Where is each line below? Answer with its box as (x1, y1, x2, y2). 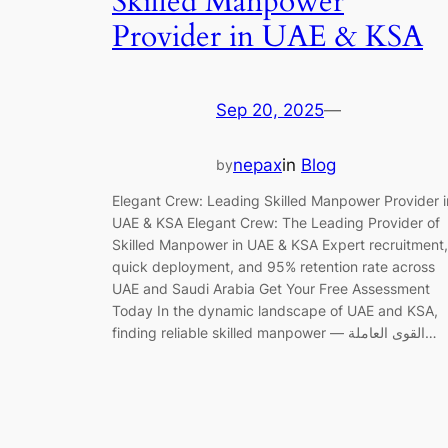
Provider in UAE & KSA (112, 17, 423, 58)
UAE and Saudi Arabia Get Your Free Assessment (112, 280, 430, 298)
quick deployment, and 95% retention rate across (112, 258, 435, 276)
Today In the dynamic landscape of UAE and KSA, (112, 302, 438, 320)
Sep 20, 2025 (216, 99, 324, 120)
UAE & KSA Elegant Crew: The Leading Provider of (112, 214, 440, 232)
